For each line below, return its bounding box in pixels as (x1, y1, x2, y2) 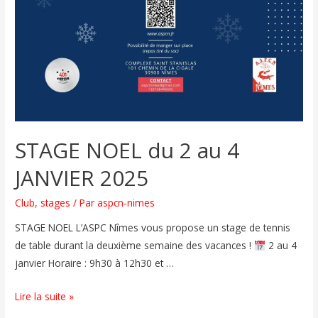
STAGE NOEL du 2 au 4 (15, 135, 240, 165)
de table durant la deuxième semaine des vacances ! (15, 238, 255, 253)
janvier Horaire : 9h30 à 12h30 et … (15, 256, 175, 270)
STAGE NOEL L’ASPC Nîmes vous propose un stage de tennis (15, 221, 291, 235)
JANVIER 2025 (15, 163, 149, 192)
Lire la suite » (15, 290, 75, 304)
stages (40, 195, 71, 209)
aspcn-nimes (97, 195, 155, 209)
